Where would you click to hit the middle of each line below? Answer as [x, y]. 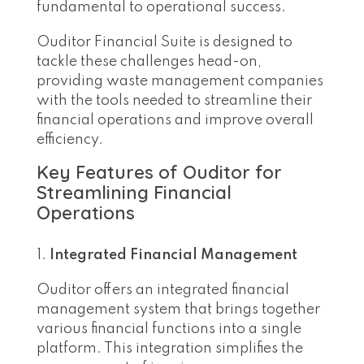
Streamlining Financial [134, 192]
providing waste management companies [180, 81]
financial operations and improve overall [175, 120]
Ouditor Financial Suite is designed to [165, 42]
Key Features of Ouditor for [159, 172]
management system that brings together [178, 310]
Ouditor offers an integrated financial [163, 290]
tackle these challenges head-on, [149, 61]
